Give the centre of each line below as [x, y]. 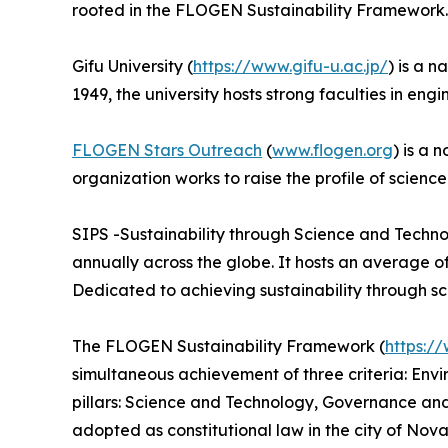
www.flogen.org [332, 150]
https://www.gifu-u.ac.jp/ [290, 66]
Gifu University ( [132, 66]
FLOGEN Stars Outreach [167, 150]
